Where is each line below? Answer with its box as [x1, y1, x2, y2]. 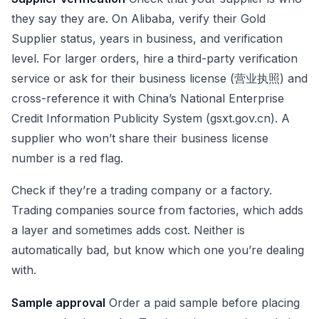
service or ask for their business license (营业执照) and [11, 70, 308, 85]
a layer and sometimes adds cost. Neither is [11, 223, 245, 238]
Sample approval [11, 295, 105, 310]
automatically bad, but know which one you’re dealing [11, 243, 304, 258]
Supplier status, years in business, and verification [11, 31, 283, 46]
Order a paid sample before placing [105, 295, 300, 310]
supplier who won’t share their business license [11, 130, 268, 145]
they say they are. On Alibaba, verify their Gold [11, 11, 266, 26]
